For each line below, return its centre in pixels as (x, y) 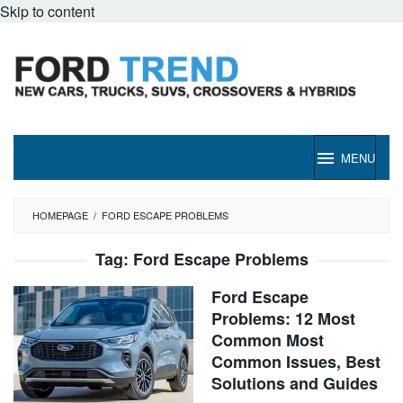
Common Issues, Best (296, 362)
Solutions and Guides (295, 383)
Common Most (268, 340)
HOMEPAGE (60, 215)
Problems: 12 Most (283, 318)
